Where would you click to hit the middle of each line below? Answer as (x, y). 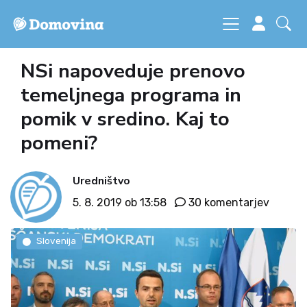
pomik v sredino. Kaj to (125, 119)
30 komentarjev (229, 202)
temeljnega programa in (131, 95)
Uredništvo (101, 181)
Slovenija (56, 241)
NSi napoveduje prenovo (133, 71)
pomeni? (59, 143)
